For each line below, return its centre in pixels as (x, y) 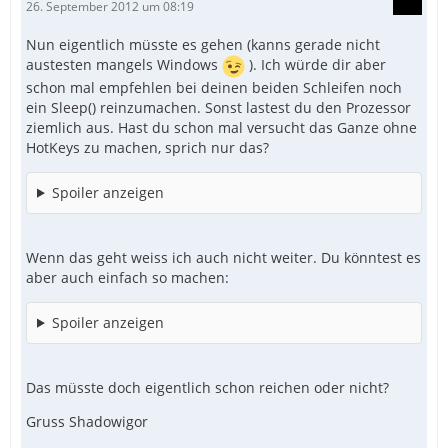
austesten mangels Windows (124, 64)
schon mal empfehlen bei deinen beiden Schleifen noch (214, 87)
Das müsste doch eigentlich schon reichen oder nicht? (207, 387)
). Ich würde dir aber (315, 64)
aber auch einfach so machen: (127, 277)
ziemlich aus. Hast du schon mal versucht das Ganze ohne (221, 127)
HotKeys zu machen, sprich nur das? (147, 147)
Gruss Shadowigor (87, 421)
